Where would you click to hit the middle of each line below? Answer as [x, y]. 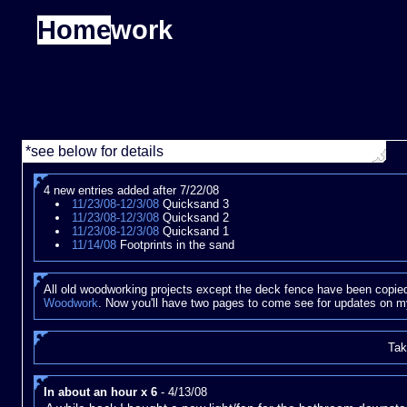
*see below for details [95, 152]
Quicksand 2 [194, 218]
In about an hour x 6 [100, 392]
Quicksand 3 [194, 204]
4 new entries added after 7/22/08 [131, 191]
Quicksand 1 [194, 232]
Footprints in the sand [175, 245]
